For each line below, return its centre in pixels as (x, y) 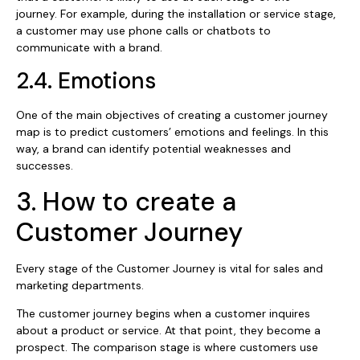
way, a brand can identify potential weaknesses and (153, 149)
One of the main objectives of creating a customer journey (172, 115)
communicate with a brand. (89, 48)
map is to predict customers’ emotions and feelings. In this (172, 132)
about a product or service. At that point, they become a (168, 331)
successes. (45, 166)
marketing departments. (80, 285)
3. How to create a (126, 201)
